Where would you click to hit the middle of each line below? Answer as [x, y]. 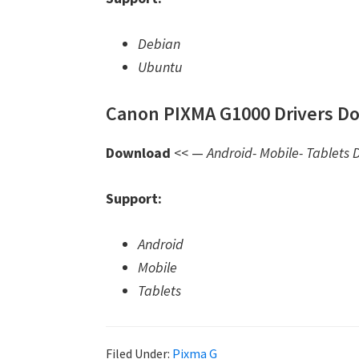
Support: [134, 198]
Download [138, 153]
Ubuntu [160, 67]
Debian [159, 44]
